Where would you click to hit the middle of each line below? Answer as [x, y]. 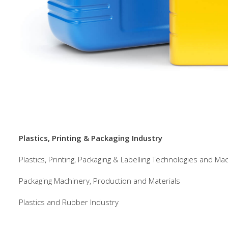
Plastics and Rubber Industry [69, 202]
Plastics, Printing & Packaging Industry [91, 138]
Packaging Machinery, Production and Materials [99, 180]
